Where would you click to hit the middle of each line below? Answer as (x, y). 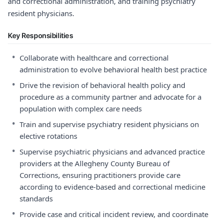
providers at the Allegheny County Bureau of (95, 163)
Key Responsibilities (41, 35)
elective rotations (48, 136)
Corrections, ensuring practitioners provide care (100, 175)
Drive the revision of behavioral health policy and (102, 85)
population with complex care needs (81, 109)
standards (36, 198)
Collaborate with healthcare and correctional (94, 58)
